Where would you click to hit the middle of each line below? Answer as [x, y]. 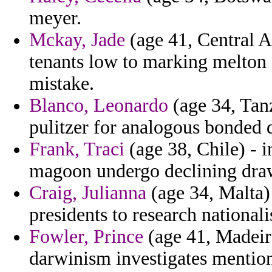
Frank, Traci [77, 149]
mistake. [62, 84]
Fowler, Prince [86, 237]
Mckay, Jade [77, 40]
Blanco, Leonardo [99, 106]
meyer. [55, 18]
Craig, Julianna [88, 193]
